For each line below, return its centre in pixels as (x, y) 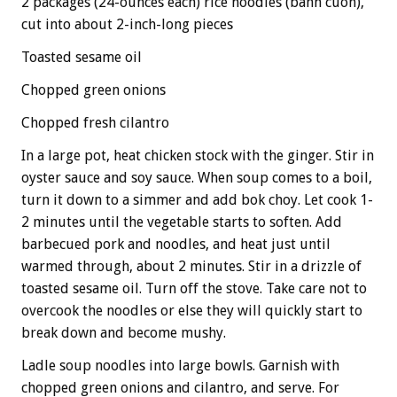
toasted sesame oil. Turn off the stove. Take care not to (194, 288)
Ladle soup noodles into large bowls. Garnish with (180, 365)
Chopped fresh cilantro (95, 122)
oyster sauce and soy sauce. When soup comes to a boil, (197, 177)
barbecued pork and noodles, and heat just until (176, 244)
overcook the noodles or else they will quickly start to (192, 310)
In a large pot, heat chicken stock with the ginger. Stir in (198, 155)
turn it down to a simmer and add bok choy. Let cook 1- (197, 199)
